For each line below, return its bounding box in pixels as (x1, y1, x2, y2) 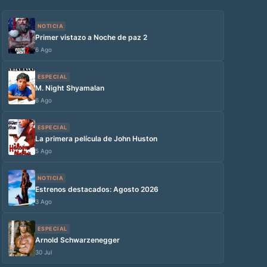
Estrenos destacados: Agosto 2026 (35, 185, 159, 194)
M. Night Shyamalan (35, 83, 104, 92)
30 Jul (35, 249, 52, 256)
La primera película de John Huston (35, 134, 157, 143)
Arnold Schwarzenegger (35, 235, 120, 244)
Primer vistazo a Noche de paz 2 (35, 33, 147, 42)
